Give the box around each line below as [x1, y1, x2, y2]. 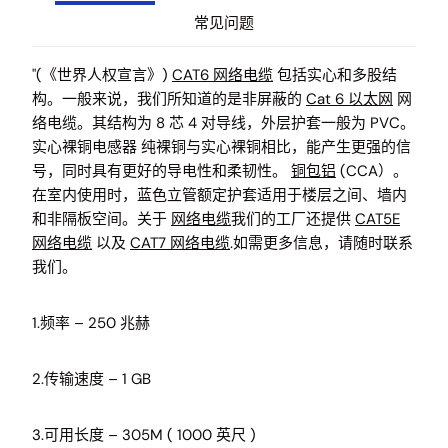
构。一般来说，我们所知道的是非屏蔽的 [32, 89, 306, 109]
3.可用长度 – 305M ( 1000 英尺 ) [32, 425, 256, 445]
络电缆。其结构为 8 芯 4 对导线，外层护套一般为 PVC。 [32, 113, 415, 133]
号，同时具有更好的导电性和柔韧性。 [32, 161, 291, 181]
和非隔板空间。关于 [32, 209, 171, 229]
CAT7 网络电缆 [130, 233, 230, 253]
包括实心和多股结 [273, 65, 397, 85]
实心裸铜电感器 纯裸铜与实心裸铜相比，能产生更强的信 [32, 137, 411, 157]
